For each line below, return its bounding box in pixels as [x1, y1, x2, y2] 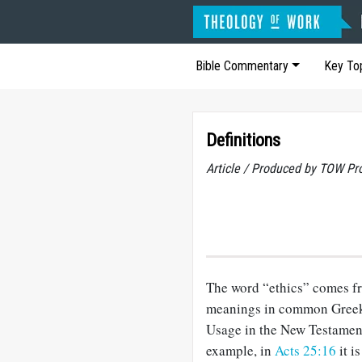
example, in [206, 341, 275, 360]
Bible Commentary [196, 58, 288, 74]
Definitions [206, 130, 280, 150]
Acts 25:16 [275, 341, 336, 360]
